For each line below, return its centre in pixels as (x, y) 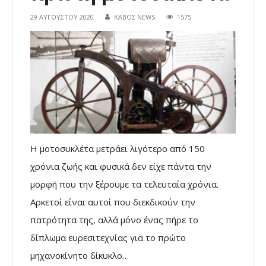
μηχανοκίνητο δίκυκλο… (80, 255)
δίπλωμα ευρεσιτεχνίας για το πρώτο (108, 237)
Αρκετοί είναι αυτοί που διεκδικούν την (113, 202)
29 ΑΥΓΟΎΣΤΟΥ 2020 (62, 17)
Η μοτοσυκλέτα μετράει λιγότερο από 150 (118, 148)
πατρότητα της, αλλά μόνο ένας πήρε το (114, 219)
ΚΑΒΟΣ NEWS (134, 17)
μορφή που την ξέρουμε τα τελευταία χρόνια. (124, 184)
